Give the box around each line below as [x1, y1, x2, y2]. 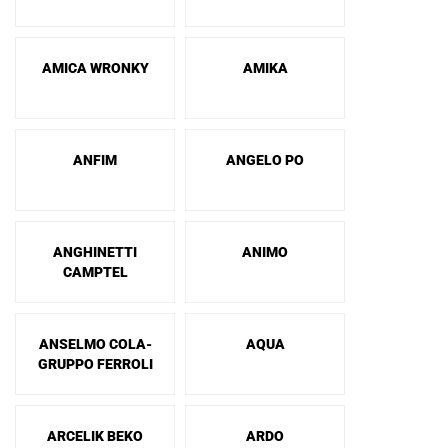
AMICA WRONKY [41, 60, 149, 76]
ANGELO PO [226, 152, 304, 168]
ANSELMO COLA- [38, 336, 152, 352]
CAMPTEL [62, 264, 128, 280]
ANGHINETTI [53, 244, 137, 260]
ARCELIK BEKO [47, 428, 143, 444]
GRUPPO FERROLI [37, 356, 153, 372]
